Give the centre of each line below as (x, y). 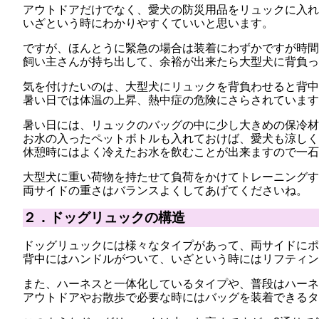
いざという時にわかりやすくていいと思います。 (148, 23)
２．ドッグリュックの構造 (104, 218)
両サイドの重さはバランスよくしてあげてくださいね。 (165, 190)
